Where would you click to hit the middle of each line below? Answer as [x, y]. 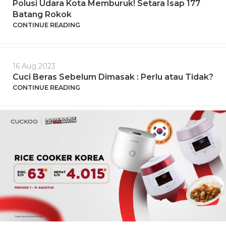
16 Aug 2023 [34, 66]
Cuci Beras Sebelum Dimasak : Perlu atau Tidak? [113, 77]
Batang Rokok [42, 15]
